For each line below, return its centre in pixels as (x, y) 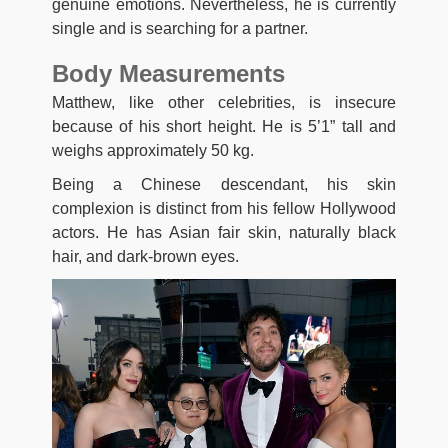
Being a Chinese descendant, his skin (224, 185)
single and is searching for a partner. (180, 29)
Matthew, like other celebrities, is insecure (224, 103)
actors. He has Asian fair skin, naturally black (224, 233)
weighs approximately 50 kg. (153, 151)
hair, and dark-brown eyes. (145, 257)
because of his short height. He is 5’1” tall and (224, 127)
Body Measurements (168, 74)
